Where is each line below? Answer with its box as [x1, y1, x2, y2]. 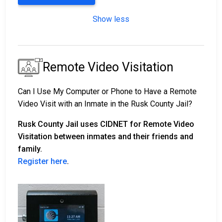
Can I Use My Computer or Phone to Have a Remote [18, 87, 197, 97]
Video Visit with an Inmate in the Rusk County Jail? [18, 99, 192, 109]
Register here [18, 157, 67, 166]
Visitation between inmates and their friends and [18, 132, 193, 142]
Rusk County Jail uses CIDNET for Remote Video [18, 119, 194, 129]
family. [18, 144, 46, 154]
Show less [93, 14, 129, 24]
